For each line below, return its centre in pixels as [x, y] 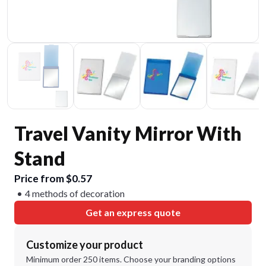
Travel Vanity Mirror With [128, 133]
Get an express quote [133, 212]
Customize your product [85, 245]
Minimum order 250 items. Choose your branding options [131, 259]
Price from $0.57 [53, 178]
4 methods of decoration [75, 193]
